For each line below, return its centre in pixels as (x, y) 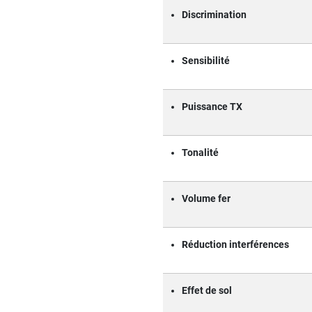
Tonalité (200, 153)
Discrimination (214, 15)
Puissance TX (212, 107)
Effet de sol (207, 290)
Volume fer (206, 198)
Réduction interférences (235, 244)
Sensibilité (206, 61)
